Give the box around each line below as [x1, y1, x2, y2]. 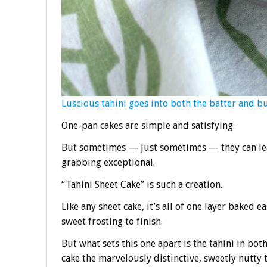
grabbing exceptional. [61, 157, 155, 169]
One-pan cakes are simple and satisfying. [61, 120, 235, 132]
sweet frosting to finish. [61, 216, 163, 228]
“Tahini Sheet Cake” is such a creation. [61, 179, 222, 191]
